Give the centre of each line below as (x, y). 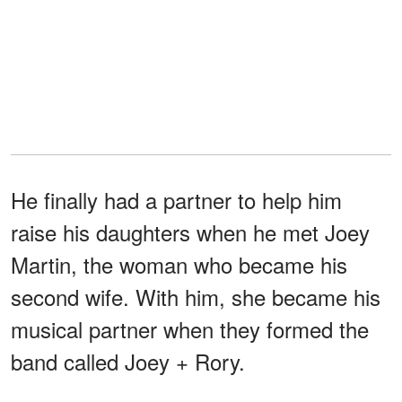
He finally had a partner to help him (176, 200)
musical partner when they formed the (190, 329)
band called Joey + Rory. (128, 362)
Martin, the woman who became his (179, 265)
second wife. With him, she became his (196, 297)
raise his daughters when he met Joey (190, 232)
